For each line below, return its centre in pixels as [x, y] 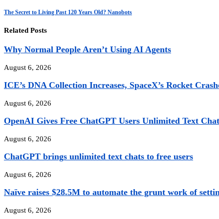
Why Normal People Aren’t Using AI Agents [88, 49]
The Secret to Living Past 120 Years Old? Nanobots [68, 12]
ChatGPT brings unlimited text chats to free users [99, 157]
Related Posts [25, 31]
